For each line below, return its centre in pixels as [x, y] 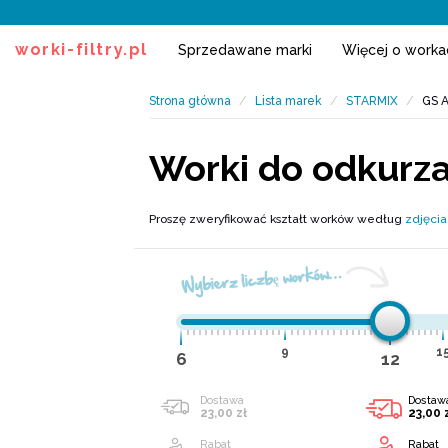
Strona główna [190, 101]
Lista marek [289, 101]
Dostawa [222, 400]
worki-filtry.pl [81, 49]
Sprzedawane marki [245, 50]
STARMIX [372, 101]
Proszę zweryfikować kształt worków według [277, 219]
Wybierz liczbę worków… [261, 279]
